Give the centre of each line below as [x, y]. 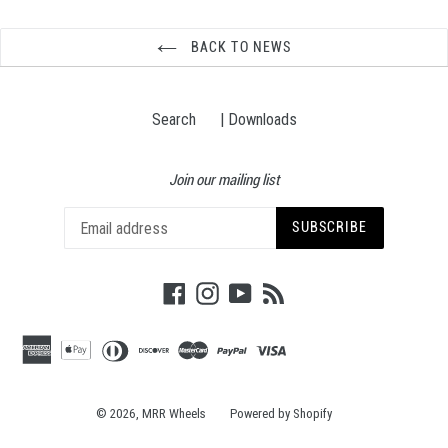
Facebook [216, 290]
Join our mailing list [224, 180]
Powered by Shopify [281, 414]
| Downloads [258, 119]
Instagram [249, 290]
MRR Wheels [174, 414]
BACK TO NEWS [239, 47]
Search [173, 119]
